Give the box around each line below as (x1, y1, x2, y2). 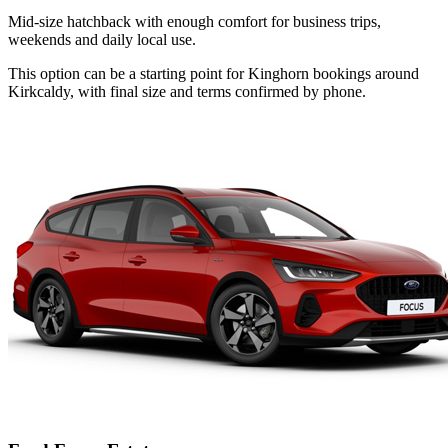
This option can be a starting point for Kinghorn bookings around (8, 64, 419, 82)
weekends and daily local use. (8, 30, 196, 48)
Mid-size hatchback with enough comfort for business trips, (8, 12, 381, 30)
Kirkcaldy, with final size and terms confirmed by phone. (8, 82, 366, 100)
